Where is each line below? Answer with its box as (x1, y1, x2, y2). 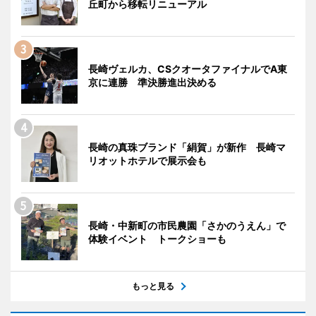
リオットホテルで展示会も (88, 154, 207, 167)
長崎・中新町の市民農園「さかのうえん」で (88, 219, 286, 232)
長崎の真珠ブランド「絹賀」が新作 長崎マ (88, 141, 286, 154)
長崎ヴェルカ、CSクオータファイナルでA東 (88, 63, 287, 75)
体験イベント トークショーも (88, 233, 226, 245)
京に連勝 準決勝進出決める (88, 76, 217, 89)
